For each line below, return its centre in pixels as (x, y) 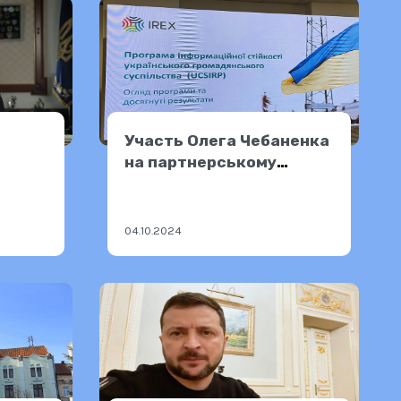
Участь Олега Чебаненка (227, 140)
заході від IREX (186, 183)
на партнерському (201, 162)
